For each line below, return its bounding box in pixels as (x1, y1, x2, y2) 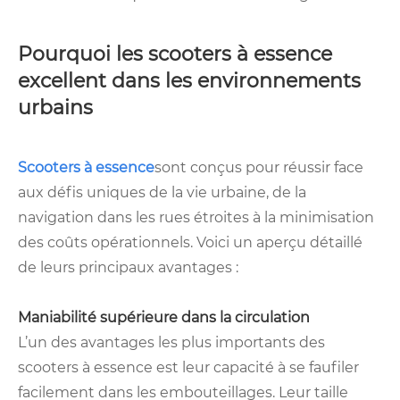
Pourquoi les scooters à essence (18, 42, 332, 67)
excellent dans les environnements (18, 69, 361, 94)
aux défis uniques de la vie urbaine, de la (18, 184, 306, 202)
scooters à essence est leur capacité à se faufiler (18, 359, 359, 377)
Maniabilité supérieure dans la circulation (18, 309, 310, 327)
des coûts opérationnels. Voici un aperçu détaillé (18, 234, 362, 252)
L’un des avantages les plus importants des (18, 334, 325, 352)
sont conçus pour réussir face (154, 159, 363, 177)
